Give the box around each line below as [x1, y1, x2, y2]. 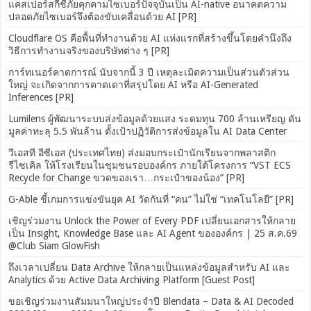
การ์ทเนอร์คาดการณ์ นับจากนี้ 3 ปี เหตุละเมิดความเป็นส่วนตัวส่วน [8, 67, 290, 78]
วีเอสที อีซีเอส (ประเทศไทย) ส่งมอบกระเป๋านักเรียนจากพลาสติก [8, 147, 276, 159]
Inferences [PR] [8, 92, 74, 103]
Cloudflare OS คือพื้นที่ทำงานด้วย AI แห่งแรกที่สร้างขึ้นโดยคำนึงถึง [8, 33, 292, 44]
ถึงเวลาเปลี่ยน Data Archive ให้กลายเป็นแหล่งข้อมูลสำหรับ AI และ [8, 262, 291, 274]
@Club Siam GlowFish [8, 240, 101, 252]
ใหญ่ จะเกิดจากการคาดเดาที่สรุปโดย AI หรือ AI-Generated [8, 79, 259, 91]
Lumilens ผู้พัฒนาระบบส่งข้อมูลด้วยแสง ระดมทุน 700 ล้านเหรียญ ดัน [8, 113, 302, 125]
